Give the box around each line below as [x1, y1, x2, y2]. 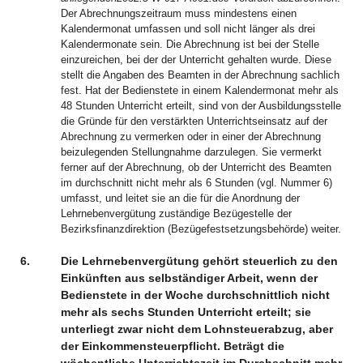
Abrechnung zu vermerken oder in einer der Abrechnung [61, 130, 321, 143]
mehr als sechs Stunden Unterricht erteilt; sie [61, 305, 311, 318]
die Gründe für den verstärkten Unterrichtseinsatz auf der [61, 115, 327, 127]
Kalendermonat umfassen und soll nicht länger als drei [61, 23, 315, 35]
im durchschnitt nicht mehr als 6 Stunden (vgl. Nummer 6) [61, 177, 332, 189]
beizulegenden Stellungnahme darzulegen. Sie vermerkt [61, 146, 322, 158]
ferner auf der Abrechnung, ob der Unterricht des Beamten [61, 161, 331, 173]
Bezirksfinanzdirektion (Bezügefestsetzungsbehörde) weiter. [61, 223, 341, 235]
